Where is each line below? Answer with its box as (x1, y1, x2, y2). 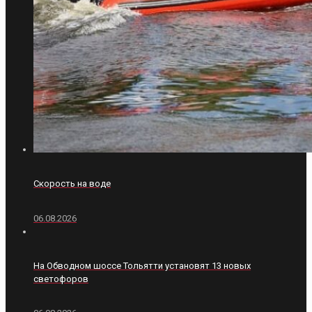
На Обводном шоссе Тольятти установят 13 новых (33, 260, 251, 271)
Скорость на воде (33, 178, 111, 189)
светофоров (33, 273, 88, 284)
